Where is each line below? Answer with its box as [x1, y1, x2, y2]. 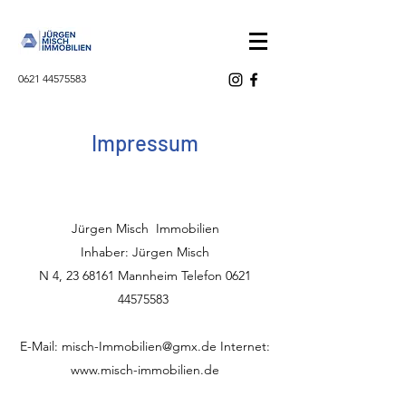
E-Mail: [20, 338, 62, 354]
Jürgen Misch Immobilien [71, 220, 219, 237]
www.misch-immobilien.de [71, 362, 219, 378]
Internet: [217, 338, 270, 354]
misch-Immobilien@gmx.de [62, 338, 217, 354]
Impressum [92, 130, 198, 156]
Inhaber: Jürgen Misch [81, 244, 209, 260]
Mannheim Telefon [114, 267, 226, 284]
